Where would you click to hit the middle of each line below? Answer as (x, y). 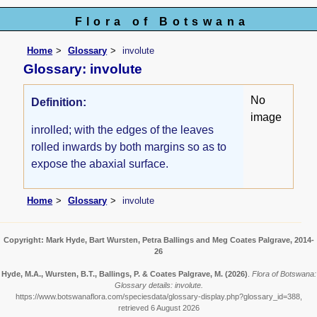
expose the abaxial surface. (100, 163)
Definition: (59, 102)
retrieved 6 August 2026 (158, 308)
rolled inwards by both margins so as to (129, 146)
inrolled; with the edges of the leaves (123, 129)
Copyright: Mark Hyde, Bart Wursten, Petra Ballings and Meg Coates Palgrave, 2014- (158, 240)
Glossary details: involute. (158, 286)
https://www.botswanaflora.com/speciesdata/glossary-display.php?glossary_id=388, (158, 297)
